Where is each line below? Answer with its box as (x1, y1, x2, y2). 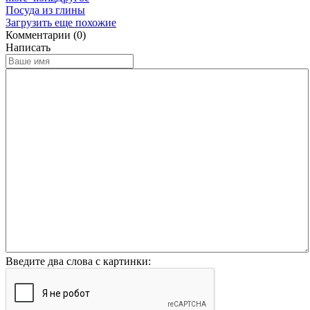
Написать (6, 41, 51, 53)
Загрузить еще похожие (6, 16, 116, 28)
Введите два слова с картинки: (6, 255, 151, 267)
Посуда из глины (6, 3, 85, 16)
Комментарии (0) (6, 28, 86, 41)
